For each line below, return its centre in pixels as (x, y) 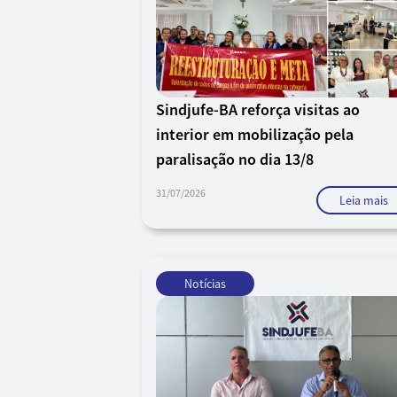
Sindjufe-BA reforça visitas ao (258, 109)
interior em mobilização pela (255, 134)
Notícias (205, 284)
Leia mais (364, 200)
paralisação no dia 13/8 (235, 159)
